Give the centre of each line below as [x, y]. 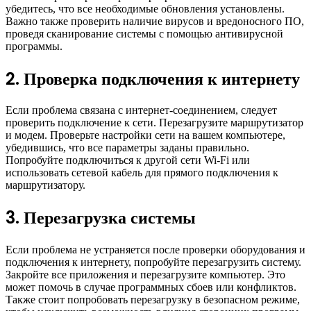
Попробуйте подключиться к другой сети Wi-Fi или [128, 160]
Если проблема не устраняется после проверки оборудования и [155, 250]
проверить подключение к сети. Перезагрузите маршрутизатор [154, 123]
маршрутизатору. [45, 185]
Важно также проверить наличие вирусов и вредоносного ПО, [155, 21]
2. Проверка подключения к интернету [153, 78]
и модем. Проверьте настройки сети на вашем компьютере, [145, 135]
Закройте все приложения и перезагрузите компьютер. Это [145, 275]
